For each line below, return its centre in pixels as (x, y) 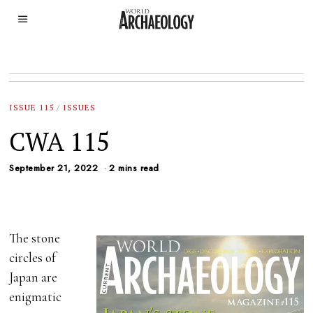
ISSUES (80, 107)
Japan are (34, 277)
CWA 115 (60, 141)
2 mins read (134, 169)
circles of (33, 258)
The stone (35, 238)
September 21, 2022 (54, 169)
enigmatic (36, 297)
